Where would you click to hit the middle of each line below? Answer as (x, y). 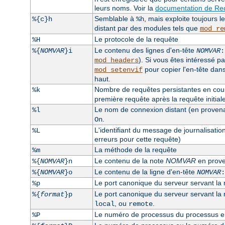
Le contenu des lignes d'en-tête (145, 50)
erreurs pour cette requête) (137, 139)
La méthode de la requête (135, 149)
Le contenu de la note (130, 160)
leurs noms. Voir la (125, 8)
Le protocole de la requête (136, 39)
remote (140, 204)
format (52, 194)
